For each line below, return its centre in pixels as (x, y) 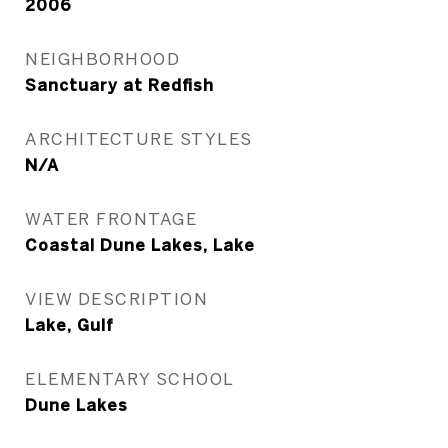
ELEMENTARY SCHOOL (130, 378)
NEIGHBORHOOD (102, 58)
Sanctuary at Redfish (119, 85)
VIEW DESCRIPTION (116, 298)
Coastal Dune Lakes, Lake (140, 245)
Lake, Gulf (69, 325)
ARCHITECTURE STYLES (139, 138)
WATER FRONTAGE (111, 218)
